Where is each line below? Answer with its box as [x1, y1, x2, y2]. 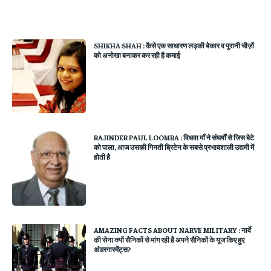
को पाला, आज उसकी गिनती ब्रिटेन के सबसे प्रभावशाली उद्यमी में [94, 142, 255, 152]
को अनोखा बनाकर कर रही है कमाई [94, 50, 181, 60]
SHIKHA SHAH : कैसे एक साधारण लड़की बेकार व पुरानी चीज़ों [94, 40, 255, 50]
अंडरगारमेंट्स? [94, 244, 132, 254]
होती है [94, 152, 111, 162]
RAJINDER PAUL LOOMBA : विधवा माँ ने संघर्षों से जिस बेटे [94, 132, 255, 143]
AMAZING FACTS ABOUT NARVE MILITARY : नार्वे [94, 224, 252, 235]
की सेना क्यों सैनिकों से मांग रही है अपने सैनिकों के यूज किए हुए [94, 234, 245, 244]
